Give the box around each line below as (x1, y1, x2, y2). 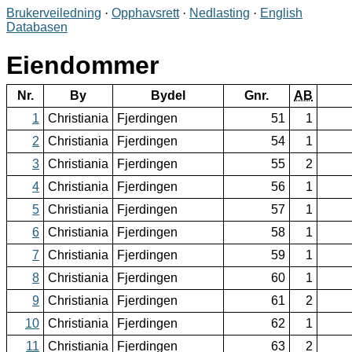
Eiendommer (6, 51, 159, 80)
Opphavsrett (112, 6, 179, 20)
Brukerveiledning (6, 6, 101, 20)
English (260, 6, 302, 20)
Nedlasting (189, 6, 250, 20)
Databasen (6, 20, 68, 34)
